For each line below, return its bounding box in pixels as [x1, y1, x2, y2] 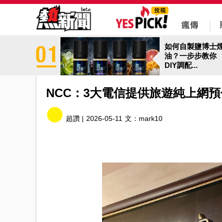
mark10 [139, 114, 163, 122]
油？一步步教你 [165, 52, 217, 60]
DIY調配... [165, 61, 198, 69]
